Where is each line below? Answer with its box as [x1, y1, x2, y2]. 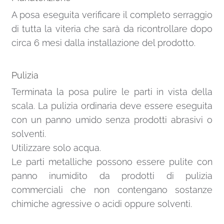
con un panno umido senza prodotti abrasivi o [11, 114, 213, 125]
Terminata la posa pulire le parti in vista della [11, 86, 213, 97]
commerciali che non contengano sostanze [11, 184, 213, 195]
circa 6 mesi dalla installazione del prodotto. [11, 37, 195, 48]
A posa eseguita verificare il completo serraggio [11, 9, 213, 20]
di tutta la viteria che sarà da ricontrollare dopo [11, 23, 213, 34]
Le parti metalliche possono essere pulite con [11, 156, 213, 167]
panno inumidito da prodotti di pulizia [11, 170, 213, 181]
